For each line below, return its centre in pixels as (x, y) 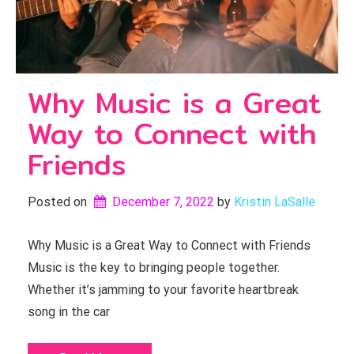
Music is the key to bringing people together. (154, 267)
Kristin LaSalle (274, 202)
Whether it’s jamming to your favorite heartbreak (163, 290)
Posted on (59, 202)
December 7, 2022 (163, 202)
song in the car (69, 312)
